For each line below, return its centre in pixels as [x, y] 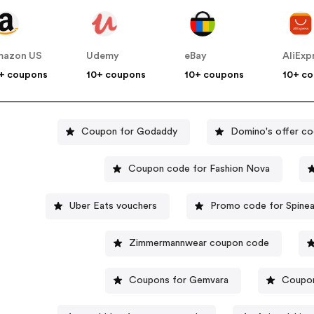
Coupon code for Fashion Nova [199, 169]
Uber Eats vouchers [113, 206]
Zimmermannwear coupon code [199, 243]
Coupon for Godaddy [130, 131]
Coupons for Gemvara [178, 280]
